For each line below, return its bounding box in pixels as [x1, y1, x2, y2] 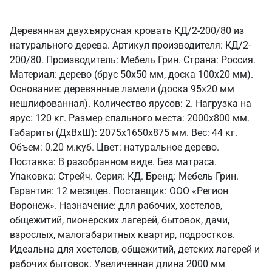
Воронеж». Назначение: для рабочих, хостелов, [10, 200, 222, 211]
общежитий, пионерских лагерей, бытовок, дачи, [10, 214, 229, 226]
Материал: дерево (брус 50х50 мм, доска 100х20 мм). [10, 69, 253, 80]
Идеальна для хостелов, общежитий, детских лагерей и [10, 243, 260, 255]
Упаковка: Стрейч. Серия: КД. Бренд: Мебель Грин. [10, 171, 239, 182]
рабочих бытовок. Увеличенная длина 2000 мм [10, 258, 225, 270]
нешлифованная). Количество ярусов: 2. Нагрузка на [10, 98, 251, 109]
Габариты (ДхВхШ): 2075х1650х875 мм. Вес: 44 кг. [10, 127, 237, 138]
